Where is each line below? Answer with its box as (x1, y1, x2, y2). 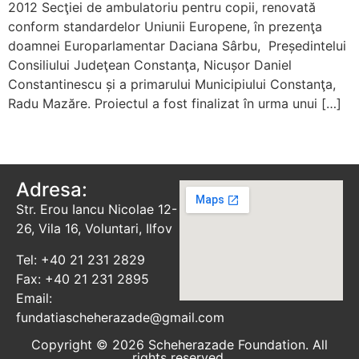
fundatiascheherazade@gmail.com (16, 309, 224, 325)
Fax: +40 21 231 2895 (16, 270, 149, 287)
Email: (16, 289, 52, 306)
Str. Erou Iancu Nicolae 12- (16, 201, 177, 218)
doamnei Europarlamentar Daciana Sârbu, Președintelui (8, 38, 346, 54)
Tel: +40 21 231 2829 (16, 251, 145, 268)
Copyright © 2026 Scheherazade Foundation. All (31, 337, 328, 353)
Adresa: (16, 178, 87, 202)
